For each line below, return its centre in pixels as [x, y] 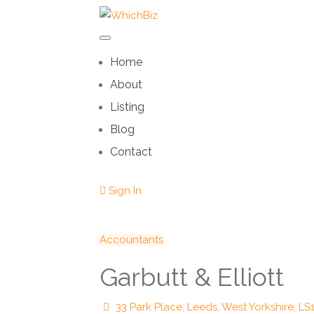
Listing [127, 107]
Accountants [131, 240]
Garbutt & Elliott [192, 277]
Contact [131, 152]
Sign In [124, 191]
